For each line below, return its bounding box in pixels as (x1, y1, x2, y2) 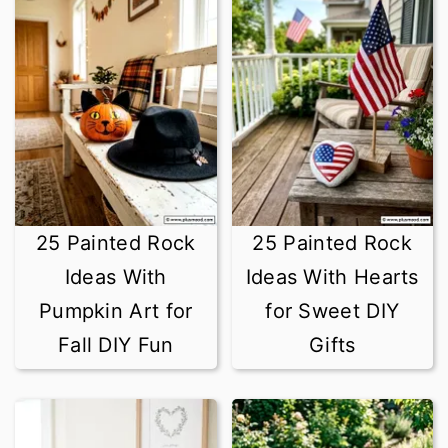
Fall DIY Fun (57, 333, 174, 357)
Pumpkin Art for (38, 299, 193, 323)
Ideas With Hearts (245, 265, 419, 289)
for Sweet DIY (265, 299, 400, 323)
